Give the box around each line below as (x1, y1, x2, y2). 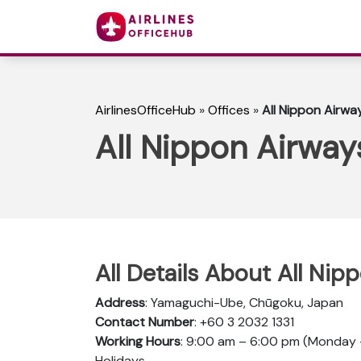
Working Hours (95, 332, 180, 350)
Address (95, 293, 145, 311)
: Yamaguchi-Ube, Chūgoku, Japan (145, 293, 343, 311)
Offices (208, 102, 250, 119)
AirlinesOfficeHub (95, 102, 196, 119)
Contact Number (95, 313, 194, 330)
